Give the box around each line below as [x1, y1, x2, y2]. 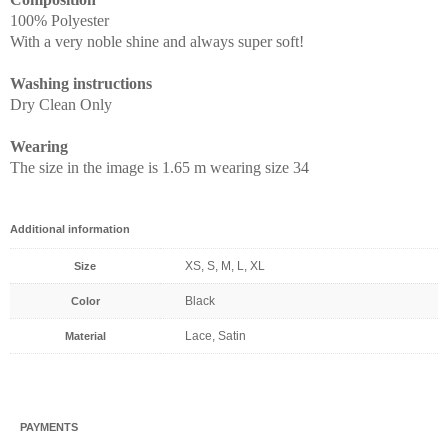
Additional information [10, 222, 130, 235]
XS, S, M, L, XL [185, 258, 265, 273]
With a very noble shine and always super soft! [10, 32, 304, 50]
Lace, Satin [185, 328, 246, 343]
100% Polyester [10, 11, 109, 29]
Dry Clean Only [10, 95, 112, 113]
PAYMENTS [20, 420, 78, 433]
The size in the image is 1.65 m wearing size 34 [10, 158, 309, 176]
